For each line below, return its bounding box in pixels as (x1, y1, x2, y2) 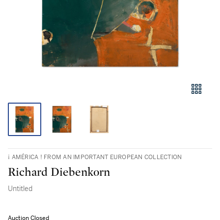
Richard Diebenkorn (8, 166, 110, 178)
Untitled (8, 184, 32, 193)
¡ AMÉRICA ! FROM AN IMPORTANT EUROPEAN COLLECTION (8, 153, 182, 161)
